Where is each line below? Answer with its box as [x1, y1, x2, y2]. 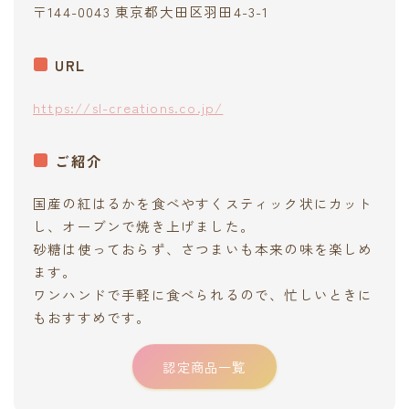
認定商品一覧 [163, 356, 246, 376]
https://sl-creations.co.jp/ [33, 98, 224, 118]
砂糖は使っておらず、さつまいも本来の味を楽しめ [33, 239, 373, 259]
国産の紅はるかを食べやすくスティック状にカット [33, 194, 373, 214]
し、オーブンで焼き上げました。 [33, 216, 255, 236]
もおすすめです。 [33, 308, 152, 328]
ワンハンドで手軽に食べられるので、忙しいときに [33, 285, 373, 305]
